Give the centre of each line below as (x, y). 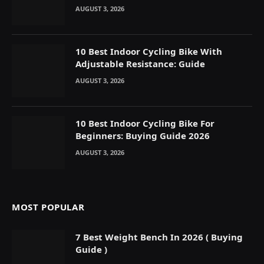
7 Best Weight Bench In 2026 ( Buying (159, 237)
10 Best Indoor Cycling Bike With (149, 51)
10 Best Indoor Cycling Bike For (145, 123)
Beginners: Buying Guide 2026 (143, 135)
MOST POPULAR (48, 207)
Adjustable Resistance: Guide (140, 63)
